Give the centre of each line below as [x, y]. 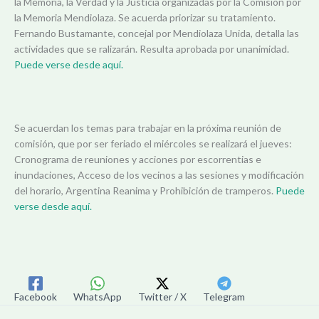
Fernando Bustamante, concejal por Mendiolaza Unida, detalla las [157, 33]
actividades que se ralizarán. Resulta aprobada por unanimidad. [152, 49]
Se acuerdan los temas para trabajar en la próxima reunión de [148, 128]
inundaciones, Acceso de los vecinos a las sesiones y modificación [159, 175]
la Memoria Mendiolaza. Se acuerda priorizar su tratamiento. [145, 18]
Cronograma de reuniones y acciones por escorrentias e [138, 159]
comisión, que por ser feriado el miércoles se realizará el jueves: [153, 144]
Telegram [224, 296]
